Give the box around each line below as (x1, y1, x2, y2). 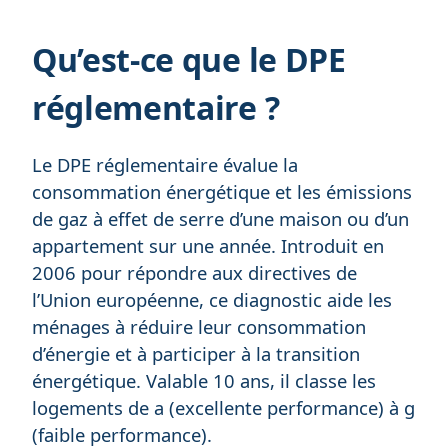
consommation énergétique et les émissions (32, 179, 412, 205)
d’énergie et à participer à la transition (32, 341, 360, 367)
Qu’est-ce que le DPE (32, 38, 346, 82)
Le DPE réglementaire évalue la (32, 152, 298, 178)
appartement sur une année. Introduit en (32, 233, 384, 259)
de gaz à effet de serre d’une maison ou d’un (32, 206, 409, 232)
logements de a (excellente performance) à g (32, 395, 415, 421)
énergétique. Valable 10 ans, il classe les (32, 368, 376, 394)
